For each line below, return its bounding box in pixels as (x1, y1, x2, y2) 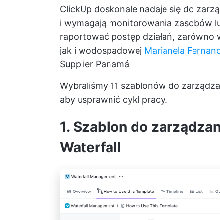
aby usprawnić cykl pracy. (60, 94, 167, 105)
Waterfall (60, 139, 121, 156)
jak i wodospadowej (60, 45, 144, 55)
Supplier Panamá (60, 59, 129, 69)
